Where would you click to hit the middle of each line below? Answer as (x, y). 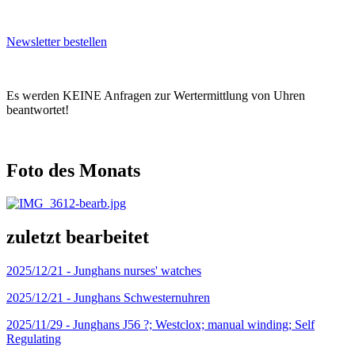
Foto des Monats (73, 170)
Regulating (34, 339)
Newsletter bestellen (57, 41)
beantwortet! (38, 109)
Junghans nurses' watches (137, 271)
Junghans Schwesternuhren (142, 298)
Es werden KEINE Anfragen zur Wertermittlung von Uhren (156, 95)
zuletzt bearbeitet (78, 237)
